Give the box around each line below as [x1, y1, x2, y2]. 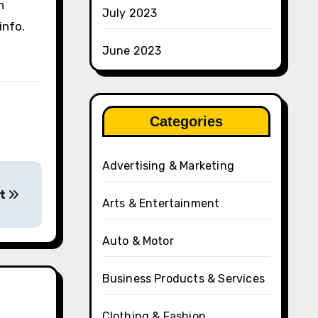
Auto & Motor [102, 234, 174, 248]
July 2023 [102, 6, 158, 20]
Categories [149, 114, 223, 129]
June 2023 [102, 44, 162, 57]
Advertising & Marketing [102, 159, 235, 172]
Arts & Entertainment [102, 197, 220, 210]
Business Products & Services [102, 272, 265, 285]
